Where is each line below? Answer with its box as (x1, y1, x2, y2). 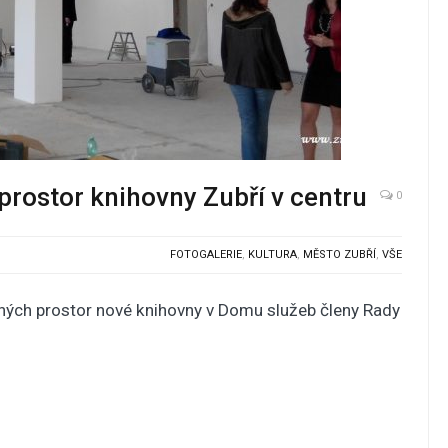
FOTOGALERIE (170, 248, 243, 261)
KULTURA (248, 248, 298, 261)
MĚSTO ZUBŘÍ (303, 248, 377, 261)
